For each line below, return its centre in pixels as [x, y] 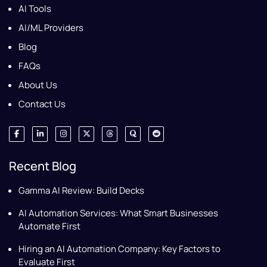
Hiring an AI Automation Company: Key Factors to [119, 249]
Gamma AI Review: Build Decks [81, 190]
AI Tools [35, 8]
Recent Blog [43, 166]
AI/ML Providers [51, 27]
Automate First [49, 226]
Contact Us [42, 104]
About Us [38, 85]
